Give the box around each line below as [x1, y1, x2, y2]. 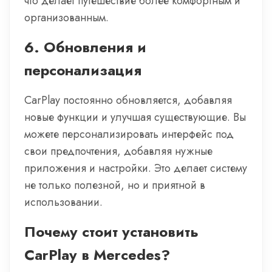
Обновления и [44, 36, 146, 58]
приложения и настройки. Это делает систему [24, 160, 247, 176]
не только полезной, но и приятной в [24, 177, 205, 193]
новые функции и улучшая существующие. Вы [24, 109, 246, 125]
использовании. [24, 194, 103, 210]
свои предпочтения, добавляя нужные [24, 143, 212, 159]
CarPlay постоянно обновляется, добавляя [24, 92, 232, 108]
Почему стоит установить [24, 221, 199, 242]
